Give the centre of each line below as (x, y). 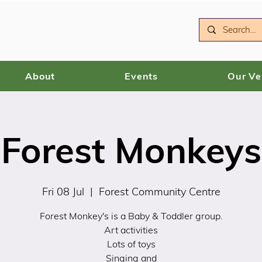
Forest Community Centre (159, 192)
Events (142, 76)
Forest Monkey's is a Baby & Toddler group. (131, 216)
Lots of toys (131, 244)
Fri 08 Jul (63, 192)
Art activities (131, 230)
